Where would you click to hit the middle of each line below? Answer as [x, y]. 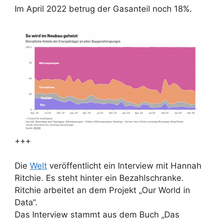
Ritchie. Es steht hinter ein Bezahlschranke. [99, 178]
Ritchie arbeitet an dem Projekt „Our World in [102, 190]
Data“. [26, 202]
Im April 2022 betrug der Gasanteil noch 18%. [105, 9]
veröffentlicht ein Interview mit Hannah [124, 165]
